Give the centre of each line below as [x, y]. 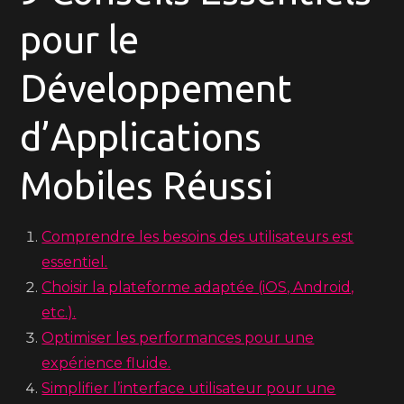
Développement [156, 88]
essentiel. [75, 262]
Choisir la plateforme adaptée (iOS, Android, [198, 287]
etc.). [59, 312]
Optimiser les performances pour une [178, 338]
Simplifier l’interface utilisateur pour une [189, 388]
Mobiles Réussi [147, 185]
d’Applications [141, 137]
